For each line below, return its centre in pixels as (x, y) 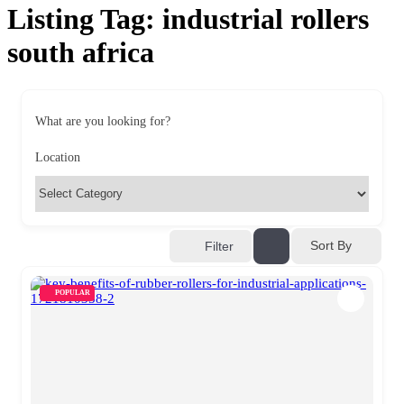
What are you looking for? (103, 121)
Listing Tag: (85, 19)
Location (58, 157)
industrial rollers (266, 19)
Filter (219, 246)
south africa (81, 53)
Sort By (331, 246)
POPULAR (73, 292)
